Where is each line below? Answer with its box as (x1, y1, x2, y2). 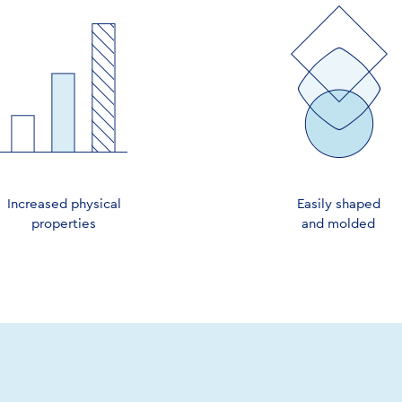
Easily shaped (296, 195, 380, 213)
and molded (301, 214, 375, 232)
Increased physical (6, 195, 121, 213)
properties (31, 214, 96, 232)
